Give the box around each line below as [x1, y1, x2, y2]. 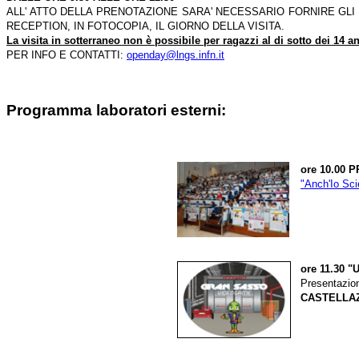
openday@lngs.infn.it [127, 49, 224, 62]
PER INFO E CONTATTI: [6, 49, 127, 62]
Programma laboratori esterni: [6, 102, 226, 119]
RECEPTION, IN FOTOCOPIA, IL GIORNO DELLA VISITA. [6, 20, 284, 33]
